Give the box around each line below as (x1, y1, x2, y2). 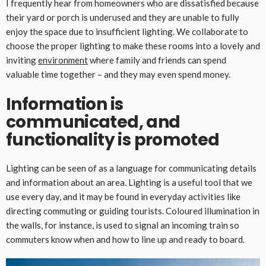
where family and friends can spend (88, 55, 226, 66)
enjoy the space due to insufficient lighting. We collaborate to (6, 26, 248, 37)
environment (38, 55, 88, 66)
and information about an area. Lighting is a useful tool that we (6, 177, 252, 188)
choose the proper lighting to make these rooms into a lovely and (6, 40, 260, 52)
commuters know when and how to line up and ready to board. (6, 234, 245, 245)
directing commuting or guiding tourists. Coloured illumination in (6, 205, 259, 217)
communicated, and (6, 110, 180, 134)
